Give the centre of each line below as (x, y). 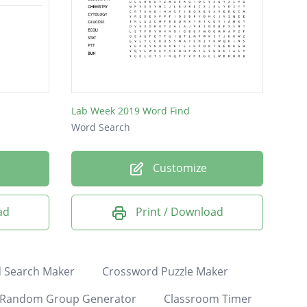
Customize (178, 168)
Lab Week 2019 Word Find (131, 111)
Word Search (101, 127)
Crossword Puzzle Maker (165, 271)
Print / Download (180, 212)
